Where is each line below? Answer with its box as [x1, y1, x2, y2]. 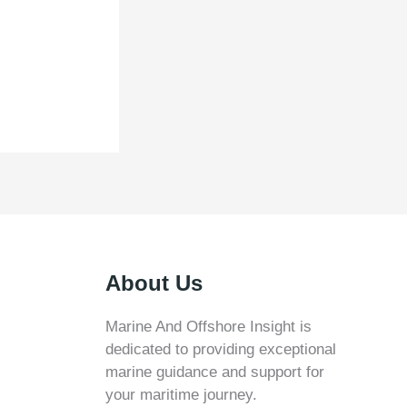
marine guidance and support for [105, 363, 324, 382]
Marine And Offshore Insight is [105, 318, 312, 336]
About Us [105, 271, 203, 296]
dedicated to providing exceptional [105, 341, 336, 359]
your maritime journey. [105, 386, 257, 404]
